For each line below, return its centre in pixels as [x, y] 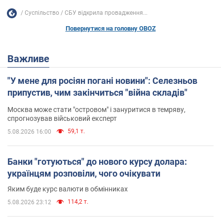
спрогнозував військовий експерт [62, 118]
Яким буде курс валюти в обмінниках [68, 189]
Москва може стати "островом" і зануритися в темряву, [96, 109]
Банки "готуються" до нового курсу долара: [97, 161]
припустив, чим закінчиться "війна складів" [97, 92]
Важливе [32, 58]
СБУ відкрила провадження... [106, 13]
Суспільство [42, 13]
